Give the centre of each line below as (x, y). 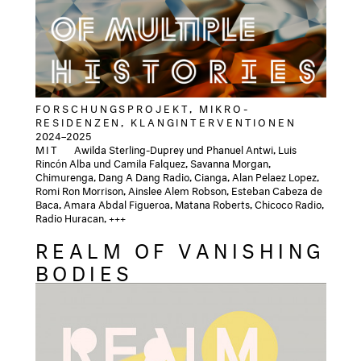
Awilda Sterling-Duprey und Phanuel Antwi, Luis (181, 148)
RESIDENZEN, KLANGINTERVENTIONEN (166, 120)
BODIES (176, 270)
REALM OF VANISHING (180, 248)
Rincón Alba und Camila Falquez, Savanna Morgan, (153, 162)
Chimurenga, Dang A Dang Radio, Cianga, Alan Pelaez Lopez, (177, 175)
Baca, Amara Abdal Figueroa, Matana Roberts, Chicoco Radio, (179, 203)
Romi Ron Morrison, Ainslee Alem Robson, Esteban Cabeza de (178, 189)
